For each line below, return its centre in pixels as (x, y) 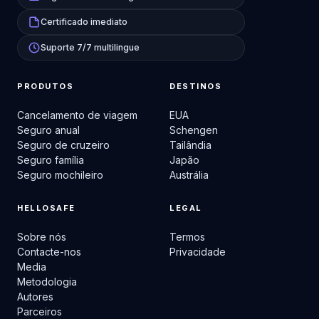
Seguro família (51, 160)
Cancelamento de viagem (77, 115)
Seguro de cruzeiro (63, 145)
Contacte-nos (49, 252)
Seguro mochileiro (60, 175)
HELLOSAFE (46, 208)
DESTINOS (196, 86)
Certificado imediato (84, 22)
